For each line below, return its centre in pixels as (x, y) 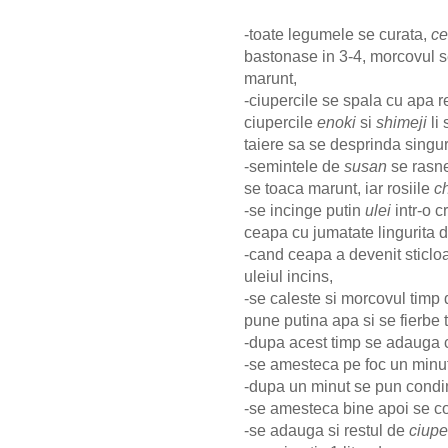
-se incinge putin (304, 211)
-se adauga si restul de (326, 431)
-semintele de (294, 167)
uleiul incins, (288, 277)
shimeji (401, 123)
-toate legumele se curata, (337, 35)
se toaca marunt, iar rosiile (339, 189)
